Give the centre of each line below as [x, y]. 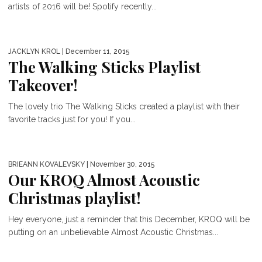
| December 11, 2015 [95, 51]
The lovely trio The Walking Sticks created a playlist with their [124, 106]
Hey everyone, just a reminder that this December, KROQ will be [129, 219]
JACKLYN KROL [34, 51]
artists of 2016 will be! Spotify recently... [82, 6]
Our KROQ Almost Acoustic [104, 180]
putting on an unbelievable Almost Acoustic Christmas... [113, 232]
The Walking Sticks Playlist [104, 67]
